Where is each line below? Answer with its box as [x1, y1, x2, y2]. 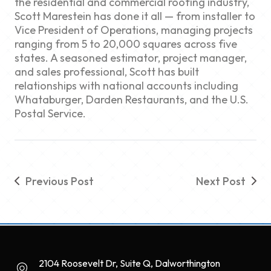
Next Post [196, 174, 246, 188]
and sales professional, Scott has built [15, 64, 199, 79]
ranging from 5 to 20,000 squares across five [15, 36, 237, 51]
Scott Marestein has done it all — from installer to [15, 8, 255, 23]
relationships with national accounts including [15, 78, 238, 93]
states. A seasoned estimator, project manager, [15, 50, 247, 65]
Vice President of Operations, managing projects [15, 22, 253, 37]
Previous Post [25, 174, 94, 188]
